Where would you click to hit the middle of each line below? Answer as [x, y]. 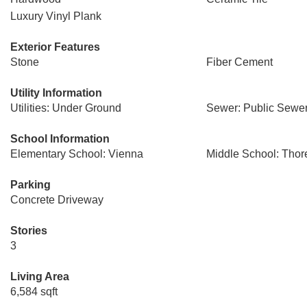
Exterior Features [55, 47]
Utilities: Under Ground [66, 108]
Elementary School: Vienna [77, 154]
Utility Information [56, 93]
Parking [30, 185]
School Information [60, 139]
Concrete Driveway [57, 200]
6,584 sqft [34, 292]
